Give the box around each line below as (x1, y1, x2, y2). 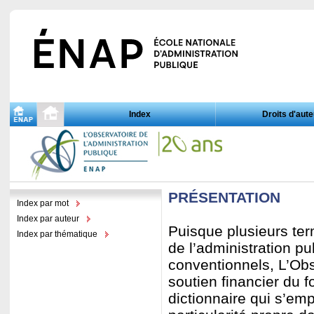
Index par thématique (17, 229, 97, 239)
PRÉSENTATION (168, 189, 280, 205)
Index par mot (17, 198, 69, 208)
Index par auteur (17, 214, 79, 224)
